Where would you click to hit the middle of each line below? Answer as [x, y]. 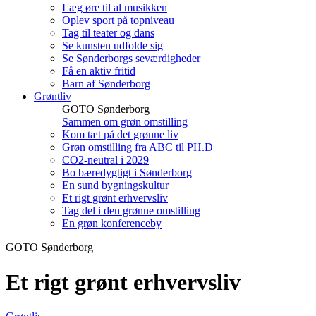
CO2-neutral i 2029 [105, 160]
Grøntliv [53, 97]
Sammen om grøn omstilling [125, 122]
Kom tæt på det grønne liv [120, 135]
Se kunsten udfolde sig [113, 46]
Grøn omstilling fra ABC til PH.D [138, 147]
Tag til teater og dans [108, 33]
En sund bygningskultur [115, 186]
